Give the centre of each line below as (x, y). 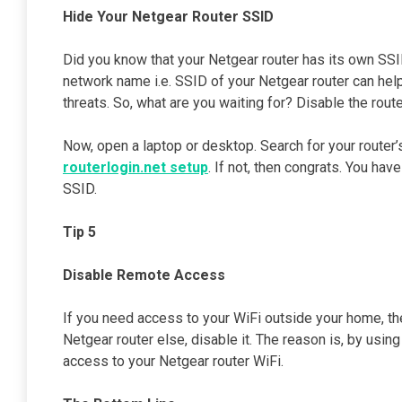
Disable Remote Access (144, 275)
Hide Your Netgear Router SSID (168, 17)
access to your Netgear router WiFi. (173, 362)
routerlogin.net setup (135, 168)
